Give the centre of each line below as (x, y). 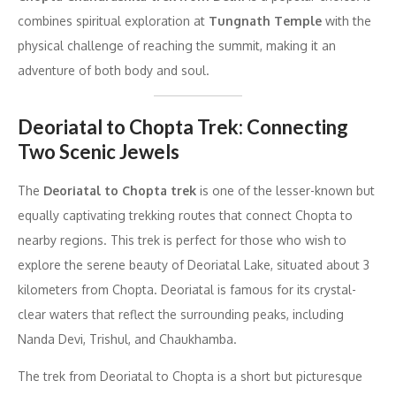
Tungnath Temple (265, 21)
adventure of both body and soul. (114, 71)
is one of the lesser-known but (286, 191)
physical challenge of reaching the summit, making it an (177, 46)
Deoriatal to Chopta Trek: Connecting (183, 127)
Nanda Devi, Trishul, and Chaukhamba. (127, 339)
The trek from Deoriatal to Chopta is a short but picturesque (190, 377)
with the (346, 21)
